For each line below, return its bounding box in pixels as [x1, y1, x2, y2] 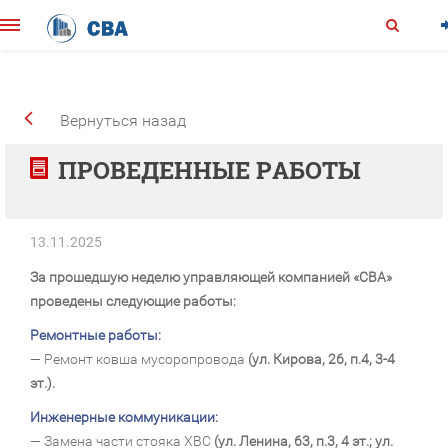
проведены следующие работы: [30, 293, 236, 309]
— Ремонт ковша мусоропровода [30, 351, 248, 367]
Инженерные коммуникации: [30, 409, 218, 425]
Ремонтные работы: [30, 327, 161, 343]
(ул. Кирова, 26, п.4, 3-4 [248, 351, 395, 367]
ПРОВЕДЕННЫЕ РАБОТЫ [58, 154, 361, 186]
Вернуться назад [60, 111, 186, 130]
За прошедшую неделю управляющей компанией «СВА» [30, 269, 392, 285]
